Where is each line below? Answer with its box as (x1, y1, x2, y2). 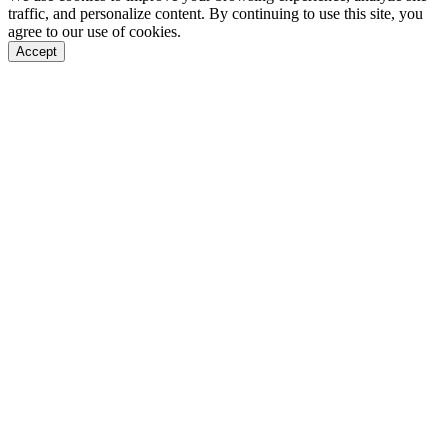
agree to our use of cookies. (8, 23, 181, 41)
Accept (16, 44, 57, 60)
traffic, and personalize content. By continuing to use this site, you (8, 5, 423, 23)
